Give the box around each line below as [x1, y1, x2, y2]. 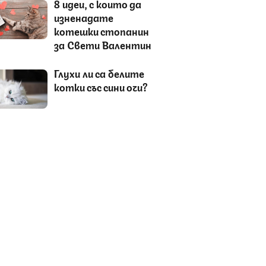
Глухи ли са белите [53, 65, 144, 80]
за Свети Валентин [53, 37, 151, 52]
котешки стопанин [53, 23, 149, 38]
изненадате [53, 9, 113, 24]
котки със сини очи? [53, 79, 148, 94]
